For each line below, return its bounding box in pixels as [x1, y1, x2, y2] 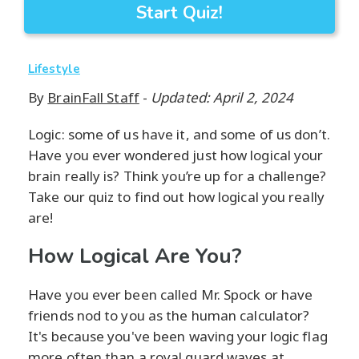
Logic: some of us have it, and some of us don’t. [28, 125, 330, 144]
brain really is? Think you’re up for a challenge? [28, 167, 326, 186]
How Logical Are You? [28, 242, 242, 271]
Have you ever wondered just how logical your [28, 146, 324, 165]
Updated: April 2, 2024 [151, 88, 294, 107]
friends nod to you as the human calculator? [28, 306, 310, 325]
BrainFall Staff [47, 88, 139, 107]
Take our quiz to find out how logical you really [28, 188, 325, 207]
